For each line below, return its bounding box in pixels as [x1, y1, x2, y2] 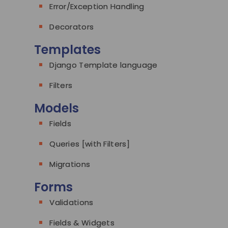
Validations [49, 197, 94, 208]
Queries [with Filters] [49, 138, 130, 150]
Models [34, 100, 79, 117]
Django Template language [49, 60, 158, 71]
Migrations [49, 159, 91, 170]
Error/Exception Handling [49, 1, 145, 12]
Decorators [49, 21, 94, 33]
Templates [34, 41, 101, 59]
